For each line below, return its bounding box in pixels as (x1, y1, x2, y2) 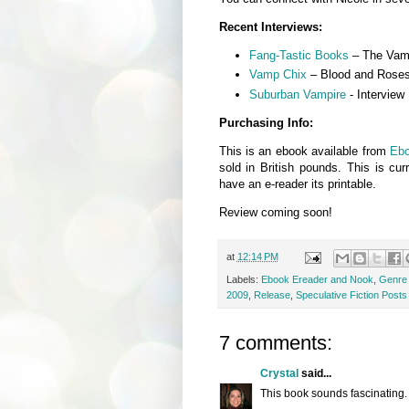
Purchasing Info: (218, 115, 313, 130)
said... (298, 366, 331, 380)
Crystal (259, 366, 299, 380)
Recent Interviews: (218, 19, 322, 34)
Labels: (225, 273, 261, 285)
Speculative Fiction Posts (295, 288, 407, 300)
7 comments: (218, 330, 332, 354)
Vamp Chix (248, 68, 307, 82)
